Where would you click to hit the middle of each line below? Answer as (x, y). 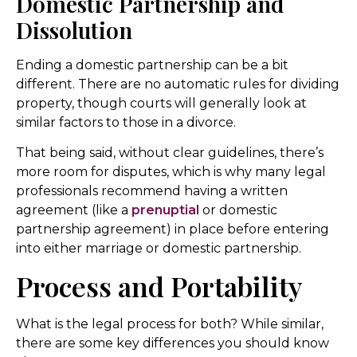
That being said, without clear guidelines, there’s (170, 153)
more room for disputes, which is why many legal (171, 172)
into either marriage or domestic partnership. (159, 249)
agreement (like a (74, 210)
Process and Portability (159, 286)
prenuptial (165, 210)
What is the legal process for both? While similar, (170, 324)
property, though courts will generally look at (161, 103)
